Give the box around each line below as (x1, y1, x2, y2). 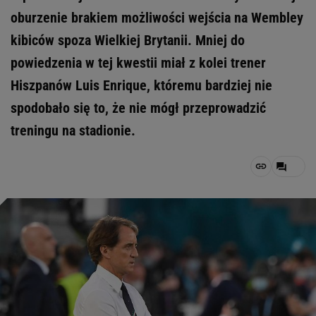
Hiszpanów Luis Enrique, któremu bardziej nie (11, 77, 272, 94)
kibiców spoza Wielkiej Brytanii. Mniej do (11, 32, 245, 49)
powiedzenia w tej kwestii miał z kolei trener (11, 54, 266, 71)
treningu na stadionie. (11, 122, 135, 139)
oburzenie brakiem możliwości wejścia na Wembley (11, 9, 303, 26)
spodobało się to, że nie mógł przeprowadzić (11, 99, 266, 116)
